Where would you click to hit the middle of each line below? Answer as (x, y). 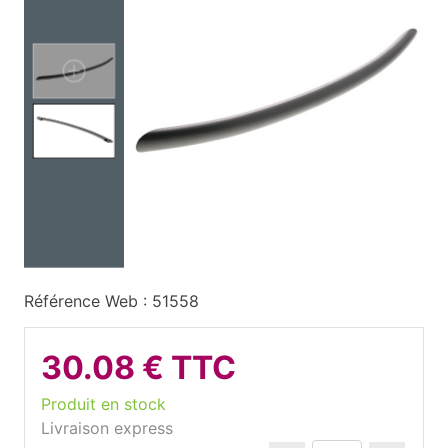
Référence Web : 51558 (111, 300)
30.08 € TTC (138, 367)
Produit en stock (103, 403)
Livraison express (107, 427)
